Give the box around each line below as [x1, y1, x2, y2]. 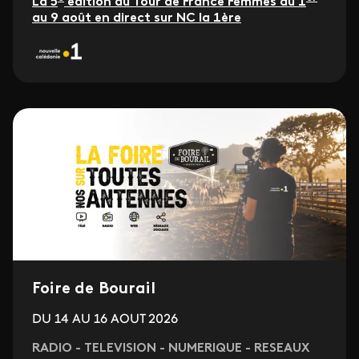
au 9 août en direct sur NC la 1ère [32, 11, 241, 25]
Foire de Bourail [32, 280, 155, 297]
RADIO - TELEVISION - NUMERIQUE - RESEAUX [32, 341, 309, 355]
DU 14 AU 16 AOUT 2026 [32, 313, 178, 326]
